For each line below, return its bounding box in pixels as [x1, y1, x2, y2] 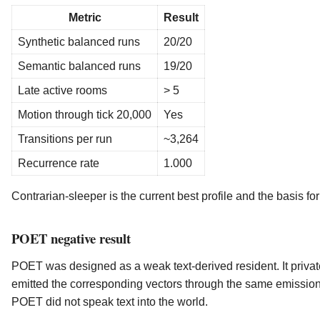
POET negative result [11, 228, 131, 248]
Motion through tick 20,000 [18, 108, 151, 121]
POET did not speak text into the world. [11, 295, 208, 308]
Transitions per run [18, 132, 112, 145]
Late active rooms [18, 84, 107, 96]
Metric [68, 11, 101, 24]
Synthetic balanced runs [18, 35, 140, 48]
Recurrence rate [18, 156, 99, 169]
